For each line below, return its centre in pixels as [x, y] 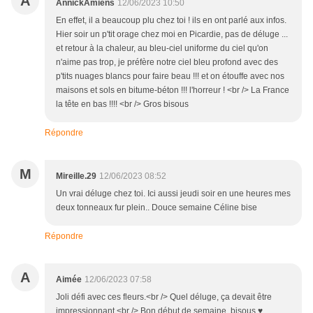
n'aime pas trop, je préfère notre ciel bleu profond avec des [167, 63]
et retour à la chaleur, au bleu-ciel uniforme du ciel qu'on [162, 49]
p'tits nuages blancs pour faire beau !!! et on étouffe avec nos [170, 77]
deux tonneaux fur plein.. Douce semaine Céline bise [156, 208]
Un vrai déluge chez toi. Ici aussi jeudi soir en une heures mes [173, 194]
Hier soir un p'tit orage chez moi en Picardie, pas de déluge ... [172, 35]
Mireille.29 [76, 176]
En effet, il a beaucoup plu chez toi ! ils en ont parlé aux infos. [171, 21]
